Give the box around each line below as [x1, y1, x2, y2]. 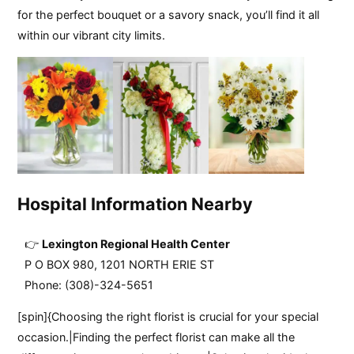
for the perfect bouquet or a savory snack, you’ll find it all [17, 7, 320, 21]
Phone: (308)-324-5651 [24, 277, 154, 292]
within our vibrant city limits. [17, 28, 166, 42]
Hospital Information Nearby [17, 193, 254, 214]
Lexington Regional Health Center [42, 236, 231, 250]
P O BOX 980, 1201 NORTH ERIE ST [24, 257, 215, 271]
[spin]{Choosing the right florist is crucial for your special [17, 310, 319, 324]
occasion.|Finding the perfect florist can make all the [17, 330, 296, 345]
